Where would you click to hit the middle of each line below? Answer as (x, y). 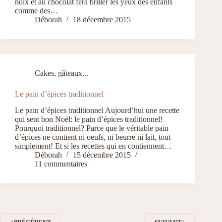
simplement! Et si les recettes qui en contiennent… (93, 146)
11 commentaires (61, 164)
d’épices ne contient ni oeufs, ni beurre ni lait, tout (93, 137)
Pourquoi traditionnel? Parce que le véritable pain (92, 128)
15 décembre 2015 (102, 155)
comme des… (36, 10)
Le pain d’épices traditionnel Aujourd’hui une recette (97, 110)
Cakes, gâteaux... (61, 73)
